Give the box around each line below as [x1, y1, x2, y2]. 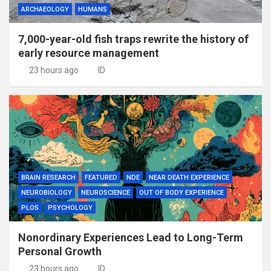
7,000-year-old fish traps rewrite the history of [18, 32, 249, 45]
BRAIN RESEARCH [21, 173, 76, 181]
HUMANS [78, 5, 107, 13]
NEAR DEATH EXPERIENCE [149, 173, 229, 181]
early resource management [18, 46, 159, 59]
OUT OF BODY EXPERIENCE [139, 188, 224, 197]
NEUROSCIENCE [81, 188, 130, 197]
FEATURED [85, 173, 117, 181]
